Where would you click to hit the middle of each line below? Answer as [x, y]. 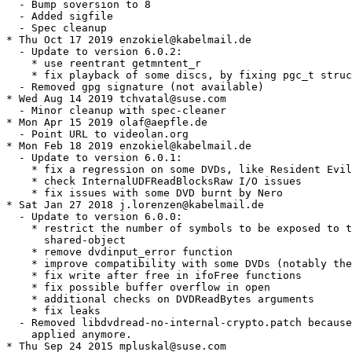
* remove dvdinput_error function [119, 252]
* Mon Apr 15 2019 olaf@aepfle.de [107, 123]
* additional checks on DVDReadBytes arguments [160, 299]
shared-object [66, 240]
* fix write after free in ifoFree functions [154, 276]
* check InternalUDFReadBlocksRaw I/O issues [154, 181]
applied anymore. [69, 335]
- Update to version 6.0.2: [94, 52]
